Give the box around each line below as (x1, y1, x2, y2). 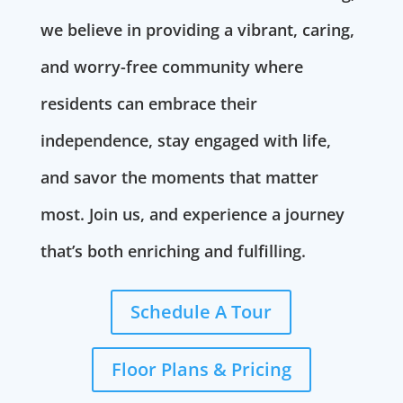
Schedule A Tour (130, 299, 273, 324)
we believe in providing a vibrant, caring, (40, 18, 354, 40)
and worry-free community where (40, 55, 303, 77)
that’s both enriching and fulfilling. (40, 239, 306, 262)
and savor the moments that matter (40, 166, 318, 188)
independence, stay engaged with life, (40, 129, 331, 151)
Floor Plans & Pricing (111, 356, 291, 381)
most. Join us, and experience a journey (40, 202, 345, 225)
